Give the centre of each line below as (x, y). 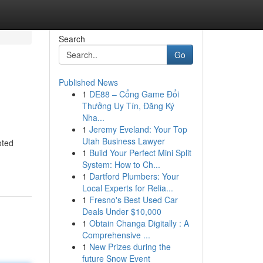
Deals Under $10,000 (122, 211)
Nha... (93, 117)
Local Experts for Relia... (127, 188)
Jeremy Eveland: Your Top (138, 129)
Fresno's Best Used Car (133, 200)
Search (72, 39)
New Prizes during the (130, 247)
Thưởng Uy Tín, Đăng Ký (128, 106)
